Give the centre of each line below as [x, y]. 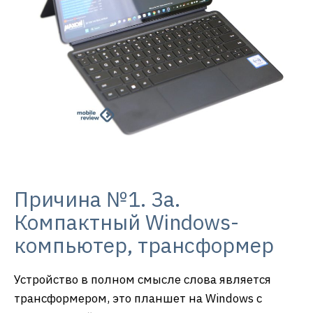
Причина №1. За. [97, 199]
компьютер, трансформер [144, 245]
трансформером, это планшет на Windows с [138, 298]
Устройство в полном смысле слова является [143, 279]
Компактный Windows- [126, 222]
